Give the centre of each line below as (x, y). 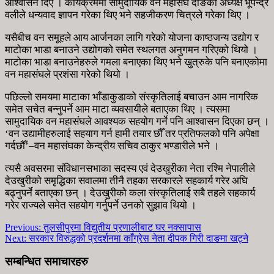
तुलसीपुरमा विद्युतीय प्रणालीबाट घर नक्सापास (121, 227)
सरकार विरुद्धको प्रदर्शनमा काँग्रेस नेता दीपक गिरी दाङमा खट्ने (137, 238)
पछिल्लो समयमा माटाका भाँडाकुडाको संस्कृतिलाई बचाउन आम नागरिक (131, 97)
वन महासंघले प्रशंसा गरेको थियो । (67, 74)
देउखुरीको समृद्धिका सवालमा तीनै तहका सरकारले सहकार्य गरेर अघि (126, 180)
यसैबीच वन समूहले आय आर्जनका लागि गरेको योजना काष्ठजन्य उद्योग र (132, 37)
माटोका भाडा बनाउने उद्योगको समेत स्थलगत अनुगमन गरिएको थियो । (131, 50)
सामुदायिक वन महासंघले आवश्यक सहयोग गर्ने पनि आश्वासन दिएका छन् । (137, 121)
